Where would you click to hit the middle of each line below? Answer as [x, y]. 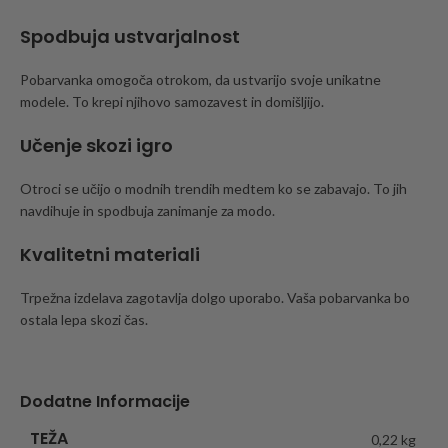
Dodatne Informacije [105, 401]
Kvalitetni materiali [110, 254]
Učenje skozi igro [96, 145]
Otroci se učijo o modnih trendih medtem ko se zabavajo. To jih [213, 188]
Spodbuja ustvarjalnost [130, 36]
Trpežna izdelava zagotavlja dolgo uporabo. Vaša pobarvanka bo [215, 297]
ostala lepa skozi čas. [84, 319]
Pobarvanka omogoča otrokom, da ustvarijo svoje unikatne [200, 79]
